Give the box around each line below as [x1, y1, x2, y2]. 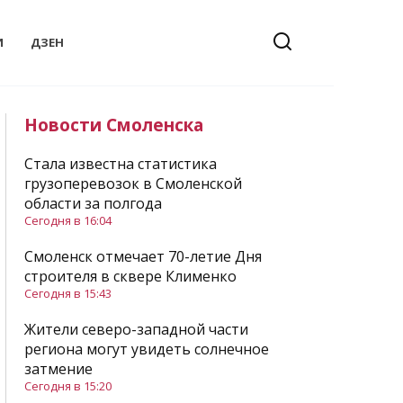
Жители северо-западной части [24, 319, 248, 340]
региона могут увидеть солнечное [24, 339, 269, 360]
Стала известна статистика [24, 154, 217, 175]
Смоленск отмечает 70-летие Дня [24, 246, 262, 267]
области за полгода [24, 193, 162, 214]
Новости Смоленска [24, 112, 203, 137]
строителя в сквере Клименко [24, 266, 237, 287]
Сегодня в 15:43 [24, 285, 112, 302]
